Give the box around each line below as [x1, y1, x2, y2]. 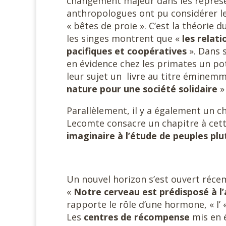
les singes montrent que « [67, 32, 182, 44]
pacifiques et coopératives [67, 45, 187, 57]
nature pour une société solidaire [67, 83, 220, 95]
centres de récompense [84, 211, 190, 223]
